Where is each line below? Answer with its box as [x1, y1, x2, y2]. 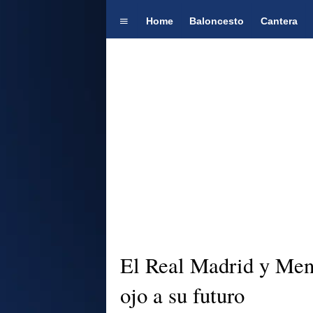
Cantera [260, 15, 298, 27]
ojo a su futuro [120, 281, 245, 310]
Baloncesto [189, 15, 245, 27]
